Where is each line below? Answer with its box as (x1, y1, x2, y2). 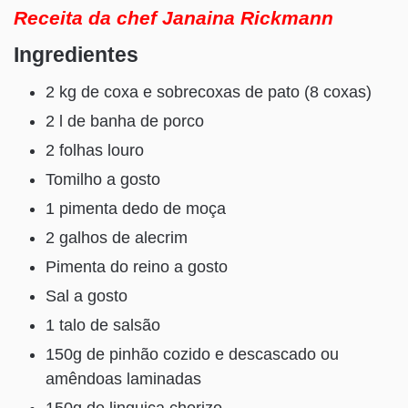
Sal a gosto (46, 286, 127, 305)
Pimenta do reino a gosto (46, 257, 228, 276)
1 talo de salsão (46, 315, 160, 334)
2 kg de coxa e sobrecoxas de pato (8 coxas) (46, 82, 372, 101)
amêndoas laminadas (46, 369, 201, 388)
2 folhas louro (46, 140, 144, 159)
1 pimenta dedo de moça (46, 199, 226, 218)
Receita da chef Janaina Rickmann (14, 6, 333, 28)
